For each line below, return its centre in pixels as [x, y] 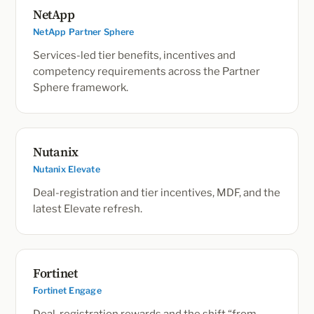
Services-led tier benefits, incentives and [134, 55]
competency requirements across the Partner [146, 71]
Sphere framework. [81, 88]
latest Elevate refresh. [88, 209]
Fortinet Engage [67, 291]
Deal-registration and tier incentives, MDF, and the [157, 193]
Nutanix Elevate [67, 169]
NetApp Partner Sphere [84, 32]
